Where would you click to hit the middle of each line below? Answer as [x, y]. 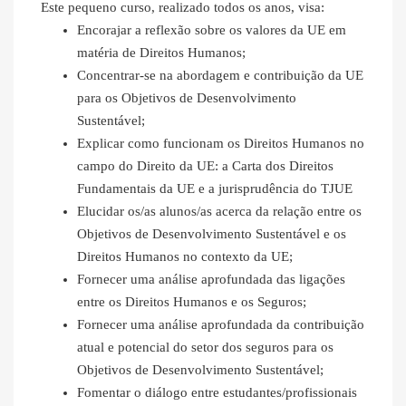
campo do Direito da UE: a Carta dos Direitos [205, 166]
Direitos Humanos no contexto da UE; [185, 257]
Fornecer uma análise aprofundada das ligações [211, 280]
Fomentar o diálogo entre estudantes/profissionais [217, 393]
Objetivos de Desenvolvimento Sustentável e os [212, 234]
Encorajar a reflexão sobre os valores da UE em [212, 30]
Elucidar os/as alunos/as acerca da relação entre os [219, 212]
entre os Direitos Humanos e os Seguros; [192, 302]
